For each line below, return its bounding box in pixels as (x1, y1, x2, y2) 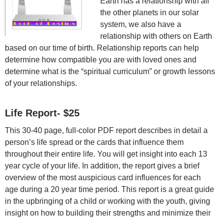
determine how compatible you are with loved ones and (5, 55, 196, 64)
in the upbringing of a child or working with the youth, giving (5, 196, 210, 205)
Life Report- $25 (5, 107, 80, 118)
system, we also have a (100, 20, 181, 28)
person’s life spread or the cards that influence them (5, 137, 184, 146)
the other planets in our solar (100, 8, 199, 17)
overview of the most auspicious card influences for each (5, 173, 201, 182)
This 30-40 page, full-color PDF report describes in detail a (5, 126, 208, 135)
